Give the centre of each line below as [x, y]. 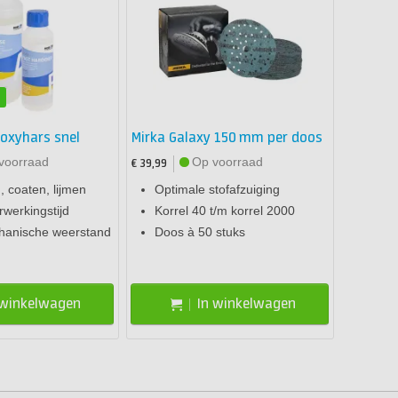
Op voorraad [228, 162]
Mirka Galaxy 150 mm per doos [227, 139]
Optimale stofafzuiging [218, 190]
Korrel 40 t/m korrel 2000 [225, 211]
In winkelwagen [247, 304]
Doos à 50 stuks [200, 232]
